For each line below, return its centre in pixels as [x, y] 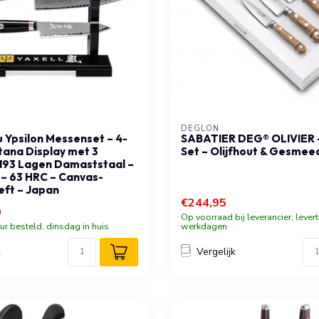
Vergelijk [216, 252]
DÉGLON [200, 128]
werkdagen [204, 226]
